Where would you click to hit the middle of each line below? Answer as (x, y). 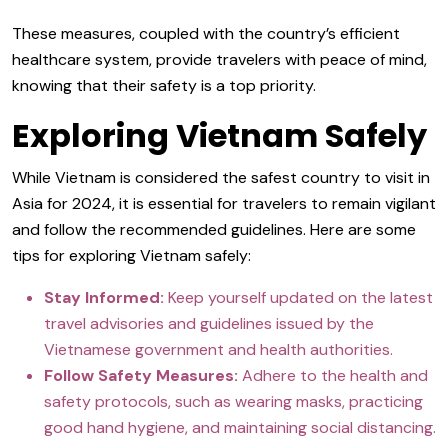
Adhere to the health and (333, 375)
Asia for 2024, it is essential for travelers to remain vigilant (224, 203)
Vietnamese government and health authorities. (218, 349)
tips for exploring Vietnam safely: (131, 255)
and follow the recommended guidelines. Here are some (214, 229)
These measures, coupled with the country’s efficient (206, 33)
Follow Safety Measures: (141, 375)
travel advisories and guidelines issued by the (209, 323)
